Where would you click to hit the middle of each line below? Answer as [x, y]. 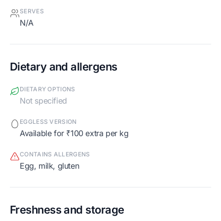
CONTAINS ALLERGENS [57, 154]
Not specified [46, 100]
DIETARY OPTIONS [50, 89]
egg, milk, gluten [52, 166]
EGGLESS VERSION [50, 121]
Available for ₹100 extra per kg [76, 133]
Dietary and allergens [64, 66]
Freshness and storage [67, 209]
